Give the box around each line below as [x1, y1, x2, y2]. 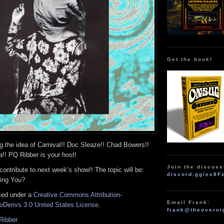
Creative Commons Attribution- [33, 190, 122, 198]
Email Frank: [167, 199, 210, 205]
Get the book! [167, 56, 213, 62]
